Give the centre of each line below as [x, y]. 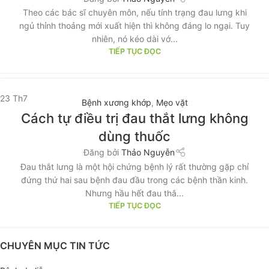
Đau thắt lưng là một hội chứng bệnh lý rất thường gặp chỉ [134, 166]
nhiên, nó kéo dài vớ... [134, 39]
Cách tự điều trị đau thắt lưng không [134, 118]
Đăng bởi [101, 153]
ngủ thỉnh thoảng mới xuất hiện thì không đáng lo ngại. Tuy [134, 26]
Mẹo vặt [172, 102]
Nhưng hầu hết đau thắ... [134, 193]
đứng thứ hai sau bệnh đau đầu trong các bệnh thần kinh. [134, 180]
